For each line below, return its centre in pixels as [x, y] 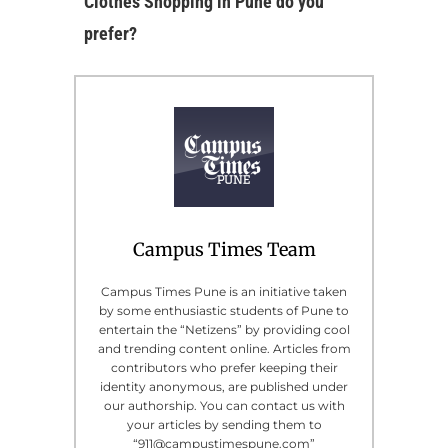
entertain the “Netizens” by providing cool [224, 329]
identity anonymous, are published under [224, 386]
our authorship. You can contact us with [224, 405]
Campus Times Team [224, 249]
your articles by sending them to [224, 424]
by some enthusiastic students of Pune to [224, 310]
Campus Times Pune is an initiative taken [224, 291]
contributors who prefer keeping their [224, 367]
